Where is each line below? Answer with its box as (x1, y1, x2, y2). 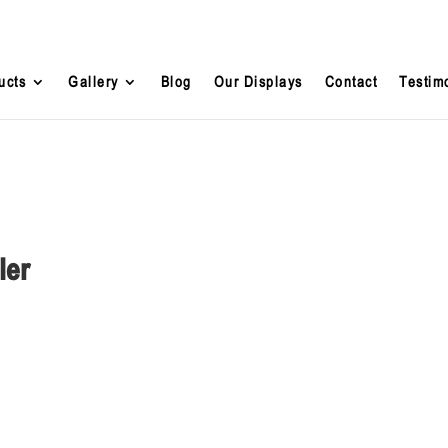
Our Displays (213, 73, 303, 90)
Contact (324, 73, 378, 90)
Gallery (68, 73, 119, 90)
